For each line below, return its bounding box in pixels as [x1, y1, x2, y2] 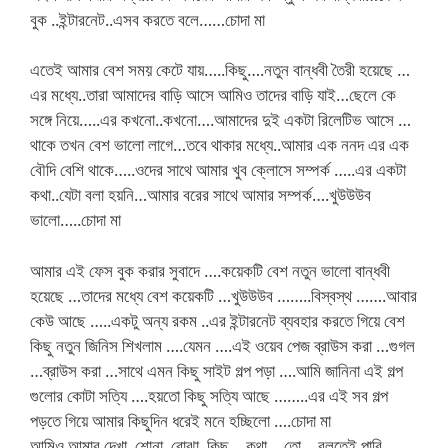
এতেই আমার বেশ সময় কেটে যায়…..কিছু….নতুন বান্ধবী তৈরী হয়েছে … [30, 58, 410, 81]
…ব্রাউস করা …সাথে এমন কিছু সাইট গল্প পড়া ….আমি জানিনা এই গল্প [30, 358, 403, 382]
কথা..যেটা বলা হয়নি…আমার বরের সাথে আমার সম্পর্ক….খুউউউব [30, 183, 371, 206]
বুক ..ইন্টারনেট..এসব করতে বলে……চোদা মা [30, 7, 265, 31]
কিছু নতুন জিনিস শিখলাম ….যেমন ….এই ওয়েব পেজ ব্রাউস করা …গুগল [30, 333, 415, 357]
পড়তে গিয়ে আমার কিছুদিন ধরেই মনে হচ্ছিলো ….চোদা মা [30, 408, 331, 432]
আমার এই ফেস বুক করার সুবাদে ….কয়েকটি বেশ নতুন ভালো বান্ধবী [30, 258, 390, 282]
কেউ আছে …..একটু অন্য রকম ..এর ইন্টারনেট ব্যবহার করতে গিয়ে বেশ [30, 308, 405, 332]
